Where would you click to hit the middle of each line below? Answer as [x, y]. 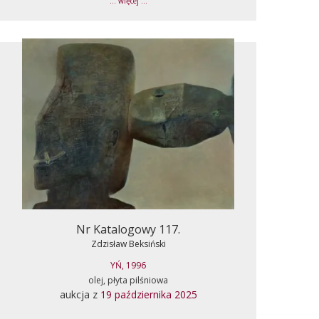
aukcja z [80, 294]
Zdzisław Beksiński [128, 244]
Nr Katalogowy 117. [128, 229]
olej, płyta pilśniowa [128, 280]
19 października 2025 [148, 294]
